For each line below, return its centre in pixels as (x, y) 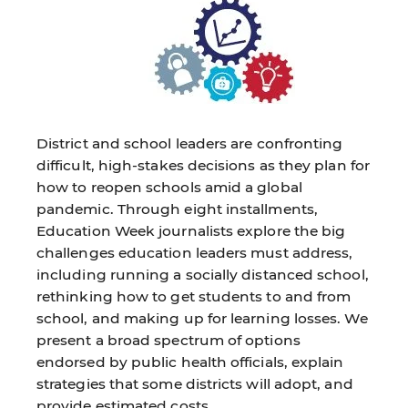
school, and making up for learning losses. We (202, 318)
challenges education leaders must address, (195, 252)
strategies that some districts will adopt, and (195, 383)
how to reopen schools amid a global (169, 187)
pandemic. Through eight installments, (177, 209)
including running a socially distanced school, (203, 274)
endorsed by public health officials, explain (190, 362)
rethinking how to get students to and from (194, 296)
